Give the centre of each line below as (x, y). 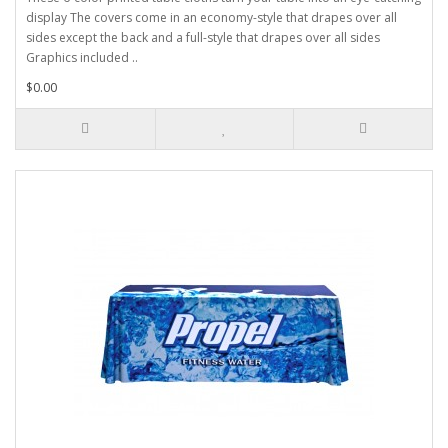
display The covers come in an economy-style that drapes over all (211, 17)
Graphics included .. (82, 57)
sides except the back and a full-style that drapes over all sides (203, 37)
